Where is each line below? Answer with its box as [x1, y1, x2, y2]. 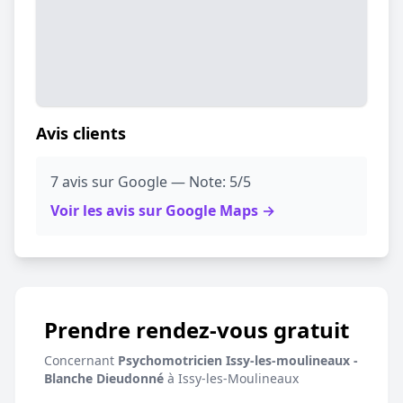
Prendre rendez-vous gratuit [44, 315, 349, 345]
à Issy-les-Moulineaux [164, 370, 299, 387]
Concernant [44, 352, 118, 369]
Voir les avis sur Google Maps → [50, 201, 275, 220]
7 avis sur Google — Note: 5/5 [50, 172, 251, 192]
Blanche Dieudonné [44, 370, 164, 387]
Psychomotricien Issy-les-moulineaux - [118, 352, 358, 369]
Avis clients [36, 122, 126, 144]
